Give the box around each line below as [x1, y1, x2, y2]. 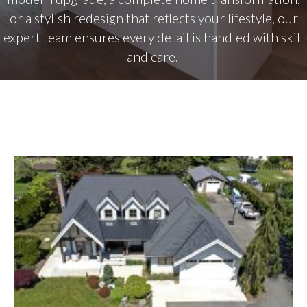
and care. [126, 49, 181, 65]
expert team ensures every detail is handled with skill [3, 29, 304, 46]
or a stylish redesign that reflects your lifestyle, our [9, 10, 298, 27]
